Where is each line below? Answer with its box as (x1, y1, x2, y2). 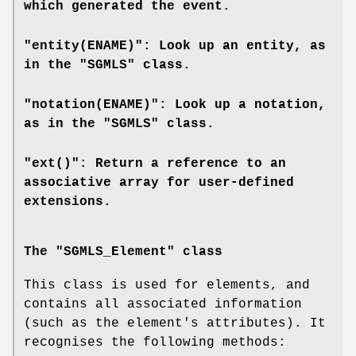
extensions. (24, 194, 111, 209)
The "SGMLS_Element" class (24, 245, 222, 260)
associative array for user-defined (24, 175, 294, 190)
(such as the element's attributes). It (24, 316, 326, 331)
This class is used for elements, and (24, 278, 310, 293)
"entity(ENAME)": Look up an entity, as (24, 38, 326, 53)
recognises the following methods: (24, 335, 286, 350)
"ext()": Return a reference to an (24, 156, 286, 171)
